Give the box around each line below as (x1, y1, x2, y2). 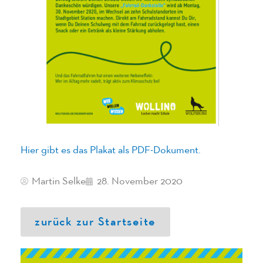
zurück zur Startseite (35, 215, 156, 228)
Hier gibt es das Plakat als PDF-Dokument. (21, 145, 201, 156)
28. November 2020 (97, 176, 183, 187)
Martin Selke (32, 176, 86, 187)
